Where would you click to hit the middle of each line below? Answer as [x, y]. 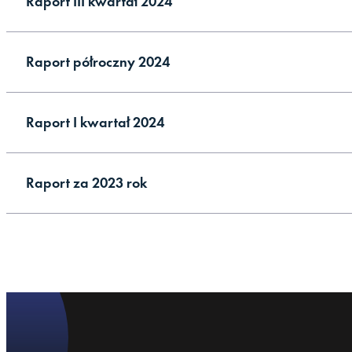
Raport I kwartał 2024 [95, 122]
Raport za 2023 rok [86, 182]
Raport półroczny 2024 [98, 61]
